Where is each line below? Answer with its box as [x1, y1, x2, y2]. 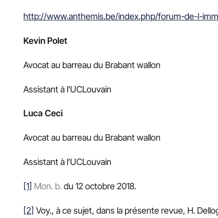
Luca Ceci [23, 108, 63, 119]
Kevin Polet [23, 36, 188, 46]
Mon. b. [34, 181, 62, 191]
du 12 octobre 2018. [62, 181, 136, 191]
